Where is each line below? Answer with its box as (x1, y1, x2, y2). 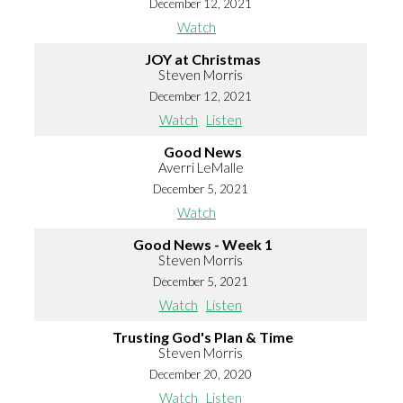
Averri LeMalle (157, 159, 244, 176)
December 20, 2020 (149, 367, 252, 382)
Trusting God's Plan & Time (112, 328, 293, 346)
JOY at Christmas (145, 50, 261, 68)
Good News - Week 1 (133, 236, 273, 254)
